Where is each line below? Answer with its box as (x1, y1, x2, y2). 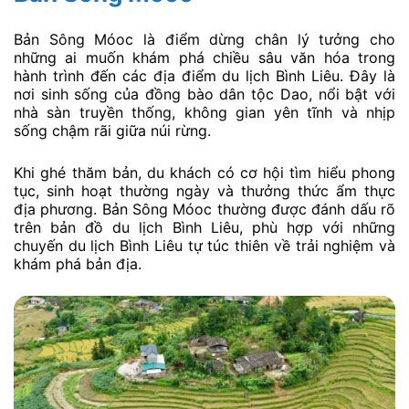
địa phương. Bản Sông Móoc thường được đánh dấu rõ (14, 199, 395, 218)
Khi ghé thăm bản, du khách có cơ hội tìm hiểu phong (14, 163, 395, 182)
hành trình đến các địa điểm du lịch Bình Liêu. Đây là (14, 67, 395, 86)
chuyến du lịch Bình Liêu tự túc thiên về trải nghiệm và (14, 236, 395, 255)
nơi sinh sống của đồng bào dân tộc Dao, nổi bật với (14, 85, 395, 104)
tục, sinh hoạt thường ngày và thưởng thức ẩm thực (14, 181, 395, 200)
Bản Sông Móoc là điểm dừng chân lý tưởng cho (14, 30, 395, 49)
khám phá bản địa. (14, 254, 142, 273)
